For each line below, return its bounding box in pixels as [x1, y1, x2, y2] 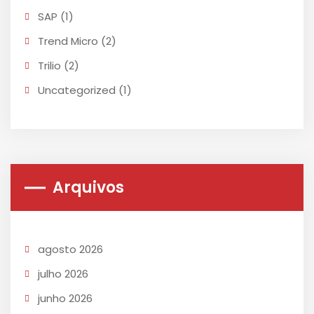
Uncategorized [38, 83, 116, 98]
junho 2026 [38, 291, 93, 306]
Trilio [38, 58, 61, 74]
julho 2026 [38, 266, 88, 282]
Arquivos [53, 177, 124, 199]
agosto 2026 [38, 242, 103, 257]
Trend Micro [38, 34, 98, 49]
